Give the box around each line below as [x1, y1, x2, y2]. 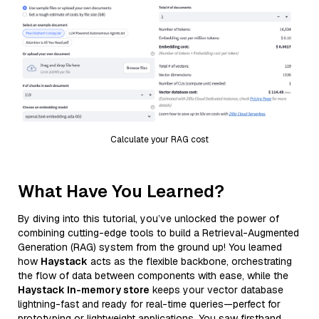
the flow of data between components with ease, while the [18, 268, 288, 282]
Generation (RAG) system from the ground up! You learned [18, 240, 282, 253]
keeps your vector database [150, 283, 283, 296]
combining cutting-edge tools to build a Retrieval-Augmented [18, 226, 299, 239]
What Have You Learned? [18, 179, 224, 202]
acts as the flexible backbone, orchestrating [88, 254, 292, 268]
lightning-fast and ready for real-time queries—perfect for [18, 297, 281, 310]
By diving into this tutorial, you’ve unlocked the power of [18, 211, 279, 225]
